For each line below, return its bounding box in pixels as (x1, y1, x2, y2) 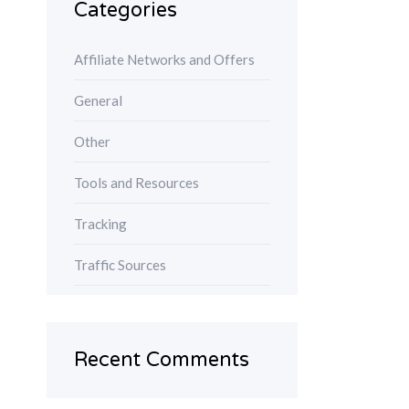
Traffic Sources (74, 257, 166, 274)
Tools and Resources (74, 174, 199, 192)
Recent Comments (74, 347, 249, 372)
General (74, 92, 122, 110)
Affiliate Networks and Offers (74, 51, 255, 68)
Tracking (74, 215, 127, 233)
